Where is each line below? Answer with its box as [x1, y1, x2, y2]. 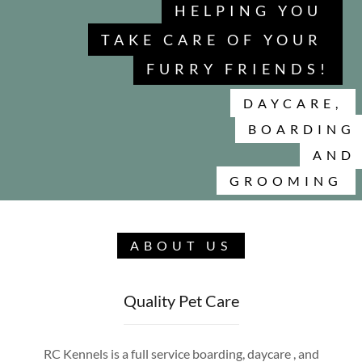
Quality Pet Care [123, 290, 239, 310]
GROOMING [229, 172, 343, 188]
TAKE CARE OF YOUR [101, 30, 330, 48]
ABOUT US [130, 237, 232, 253]
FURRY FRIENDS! [146, 59, 330, 78]
